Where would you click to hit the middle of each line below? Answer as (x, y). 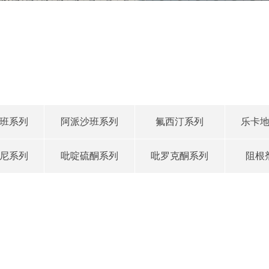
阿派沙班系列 (89, 122)
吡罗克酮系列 (180, 156)
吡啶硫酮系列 (89, 156)
